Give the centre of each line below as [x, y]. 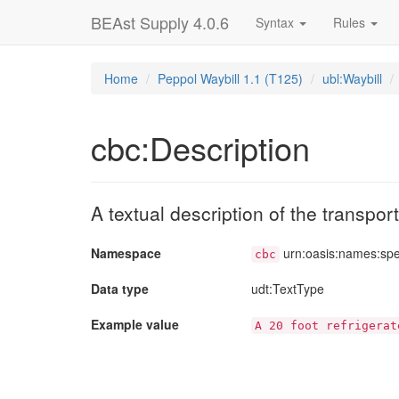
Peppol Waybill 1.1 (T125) [230, 78]
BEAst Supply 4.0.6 [160, 22]
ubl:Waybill [352, 78]
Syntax [277, 22]
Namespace [126, 253]
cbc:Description [200, 147]
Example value [135, 324]
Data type [120, 289]
